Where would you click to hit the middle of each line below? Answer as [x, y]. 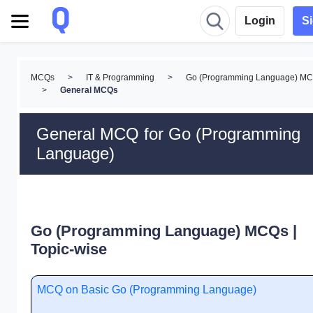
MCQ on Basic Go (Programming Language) [147, 290]
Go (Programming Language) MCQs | [164, 231]
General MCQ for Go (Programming [168, 134]
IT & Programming [120, 78]
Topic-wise [69, 249]
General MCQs [89, 90]
